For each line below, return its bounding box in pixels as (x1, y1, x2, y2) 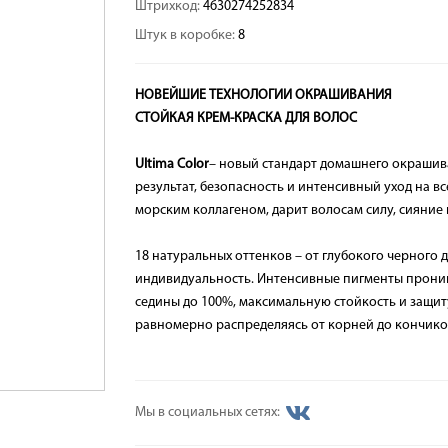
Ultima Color (134, 157, 209, 172)
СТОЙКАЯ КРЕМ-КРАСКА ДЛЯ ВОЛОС (134, 111, 357, 126)
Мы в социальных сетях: (134, 405, 283, 421)
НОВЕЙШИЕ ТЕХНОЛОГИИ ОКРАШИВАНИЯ (134, 88, 392, 103)
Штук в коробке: (134, 28, 238, 43)
